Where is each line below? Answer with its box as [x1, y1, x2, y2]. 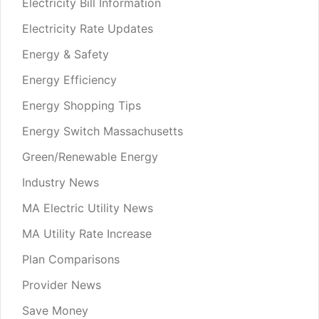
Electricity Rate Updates [22, 21, 153, 36]
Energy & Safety [22, 46, 109, 61]
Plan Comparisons [22, 251, 120, 266]
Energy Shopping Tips [22, 98, 141, 113]
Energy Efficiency [22, 72, 117, 87]
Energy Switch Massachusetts [22, 123, 183, 138]
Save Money [22, 303, 88, 318]
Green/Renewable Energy [22, 149, 158, 164]
